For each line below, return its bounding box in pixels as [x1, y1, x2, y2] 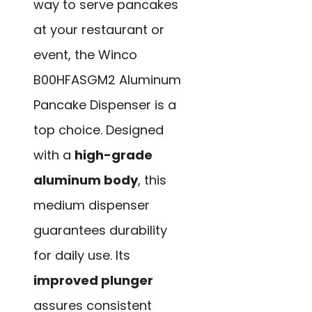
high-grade [75, 146, 153, 164]
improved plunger [33, 271, 153, 289]
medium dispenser [33, 196, 150, 214]
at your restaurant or [33, 20, 164, 38]
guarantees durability [33, 221, 167, 239]
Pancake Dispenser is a [33, 95, 176, 114]
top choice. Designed [33, 120, 164, 139]
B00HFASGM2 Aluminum [33, 70, 181, 88]
